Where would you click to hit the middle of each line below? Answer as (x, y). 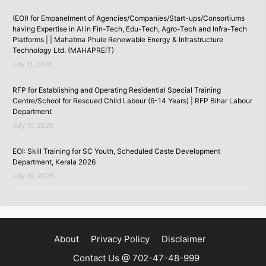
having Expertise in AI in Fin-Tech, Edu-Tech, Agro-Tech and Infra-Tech (130, 28)
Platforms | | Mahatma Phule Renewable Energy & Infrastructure (118, 39)
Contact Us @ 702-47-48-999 (136, 258)
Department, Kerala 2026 (54, 161)
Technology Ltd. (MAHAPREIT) (63, 50)
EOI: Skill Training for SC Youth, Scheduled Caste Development (116, 151)
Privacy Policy (120, 239)
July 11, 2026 (33, 64)
